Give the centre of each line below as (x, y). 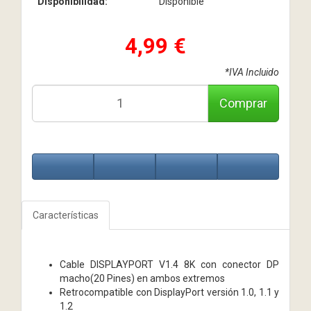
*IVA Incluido (252, 72)
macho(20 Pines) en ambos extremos (142, 278)
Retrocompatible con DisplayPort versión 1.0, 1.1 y (169, 292)
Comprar (243, 103)
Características (66, 215)
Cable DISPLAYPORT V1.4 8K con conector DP (169, 264)
